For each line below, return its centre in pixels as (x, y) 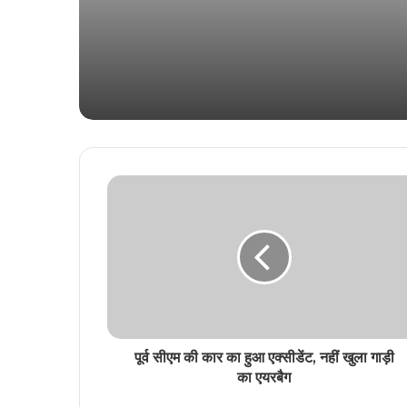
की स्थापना (169, 24)
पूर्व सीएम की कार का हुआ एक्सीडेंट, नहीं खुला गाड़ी (264, 358)
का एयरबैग (264, 378)
